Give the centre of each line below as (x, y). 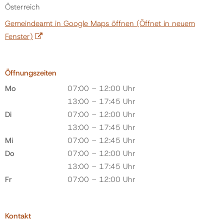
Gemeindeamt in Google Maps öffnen (69, 23)
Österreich (22, 7)
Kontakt (18, 216)
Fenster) (19, 36)
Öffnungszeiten (31, 73)
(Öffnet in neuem (164, 23)
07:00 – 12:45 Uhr (101, 140)
